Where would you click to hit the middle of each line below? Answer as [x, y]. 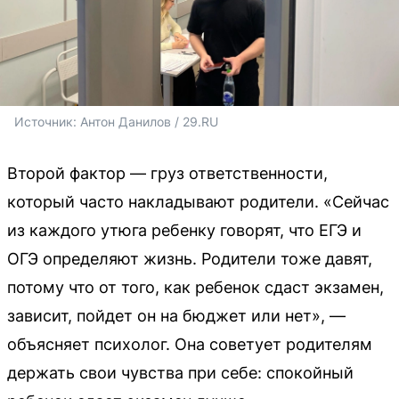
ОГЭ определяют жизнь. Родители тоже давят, [190, 258]
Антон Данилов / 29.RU [149, 121]
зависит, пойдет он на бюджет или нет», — [176, 315]
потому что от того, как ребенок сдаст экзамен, [195, 287]
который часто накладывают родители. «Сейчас [198, 201]
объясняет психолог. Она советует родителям [190, 344]
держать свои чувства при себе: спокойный [180, 372]
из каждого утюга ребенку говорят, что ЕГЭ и [184, 230]
